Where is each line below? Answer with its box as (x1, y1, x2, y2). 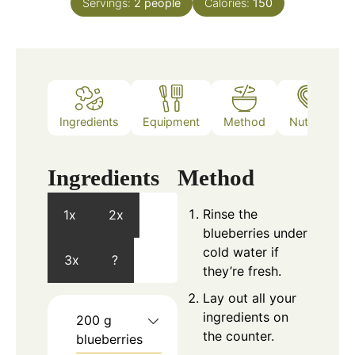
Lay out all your (203, 289, 296, 306)
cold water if (203, 243, 279, 260)
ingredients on (203, 308, 288, 325)
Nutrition (289, 115, 334, 129)
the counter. (203, 327, 274, 344)
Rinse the (203, 205, 258, 222)
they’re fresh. (203, 262, 281, 279)
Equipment (143, 115, 200, 129)
